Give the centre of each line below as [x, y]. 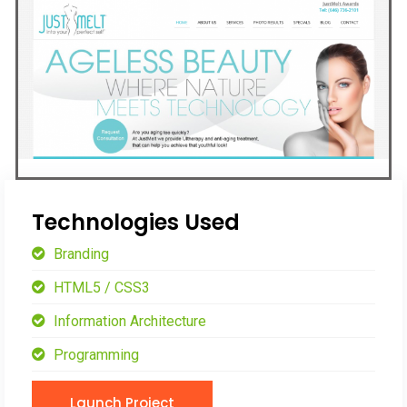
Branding [79, 254]
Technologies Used [136, 223]
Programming [94, 355]
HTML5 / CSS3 [100, 288]
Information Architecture [128, 322]
